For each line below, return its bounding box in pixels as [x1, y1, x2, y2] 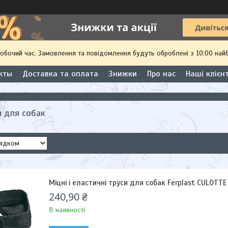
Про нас [147, 69, 176, 79]
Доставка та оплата [22, 69, 98, 79]
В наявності [49, 206, 85, 214]
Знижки [108, 69, 137, 79]
